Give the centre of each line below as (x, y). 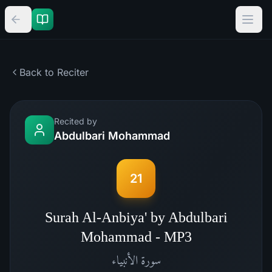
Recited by (76, 121)
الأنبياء (124, 260)
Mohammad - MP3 (136, 237)
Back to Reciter (54, 72)
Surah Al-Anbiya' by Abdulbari (136, 217)
